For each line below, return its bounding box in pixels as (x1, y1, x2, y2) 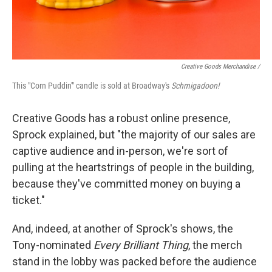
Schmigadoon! (171, 81, 219, 90)
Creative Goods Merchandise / (181, 63, 260, 70)
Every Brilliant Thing (93, 239, 188, 251)
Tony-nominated (12, 239, 93, 251)
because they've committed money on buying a (12, 177, 240, 190)
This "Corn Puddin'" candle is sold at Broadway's (12, 81, 171, 90)
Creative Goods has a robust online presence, (12, 112, 230, 124)
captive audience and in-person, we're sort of (12, 144, 228, 157)
